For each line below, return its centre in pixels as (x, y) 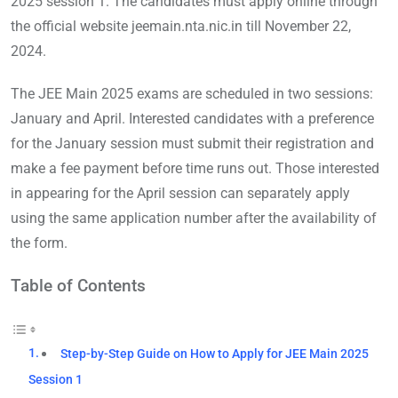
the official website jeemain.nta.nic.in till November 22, (181, 27)
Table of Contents (78, 286)
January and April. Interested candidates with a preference (192, 119)
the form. (39, 243)
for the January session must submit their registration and (192, 144)
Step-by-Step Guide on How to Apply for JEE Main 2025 (215, 354)
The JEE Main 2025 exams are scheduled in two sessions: (192, 94)
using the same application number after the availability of (194, 219)
